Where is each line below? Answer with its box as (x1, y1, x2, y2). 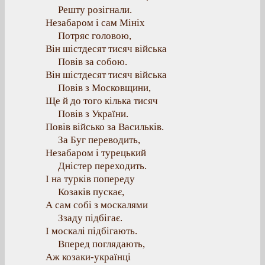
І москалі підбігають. (46, 225, 137, 237)
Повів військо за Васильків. (46, 121, 164, 132)
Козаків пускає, (58, 186, 124, 198)
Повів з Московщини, (58, 82, 151, 93)
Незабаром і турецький (46, 147, 146, 159)
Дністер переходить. (58, 160, 147, 172)
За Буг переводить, (58, 134, 140, 146)
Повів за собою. (58, 56, 127, 67)
